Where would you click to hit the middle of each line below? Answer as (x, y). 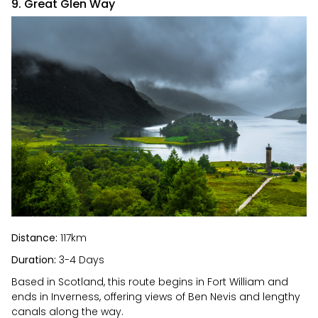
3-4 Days (80, 260)
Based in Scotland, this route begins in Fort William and (150, 282)
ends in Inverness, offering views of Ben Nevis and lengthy (156, 297)
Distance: (34, 238)
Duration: (34, 260)
